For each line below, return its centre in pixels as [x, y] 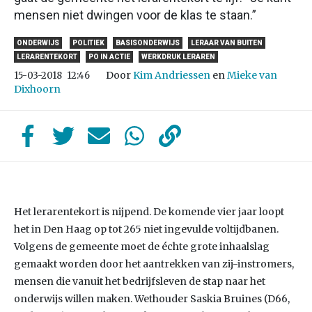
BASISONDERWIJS [148, 43]
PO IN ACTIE [109, 57]
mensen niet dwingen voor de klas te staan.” [135, 15]
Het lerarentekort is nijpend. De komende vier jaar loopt [149, 212]
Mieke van [252, 75]
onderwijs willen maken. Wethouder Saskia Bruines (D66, [152, 299]
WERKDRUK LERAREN [178, 57]
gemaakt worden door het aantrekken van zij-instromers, [154, 264]
